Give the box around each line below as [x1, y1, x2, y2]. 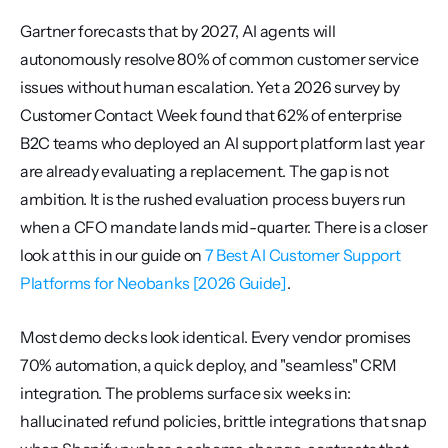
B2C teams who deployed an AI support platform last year [20, 133, 425, 153]
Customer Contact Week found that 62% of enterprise [20, 105, 402, 125]
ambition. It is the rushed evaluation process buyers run [20, 189, 407, 209]
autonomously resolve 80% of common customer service [20, 49, 419, 69]
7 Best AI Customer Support [204, 245, 401, 265]
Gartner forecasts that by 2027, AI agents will [20, 21, 336, 41]
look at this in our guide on [20, 245, 205, 265]
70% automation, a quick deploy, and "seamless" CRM [20, 355, 397, 375]
